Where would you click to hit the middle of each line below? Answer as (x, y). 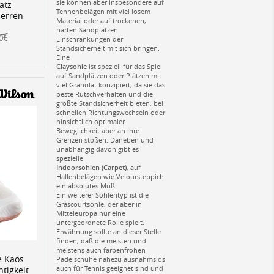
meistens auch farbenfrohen (101, 250)
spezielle (70, 158)
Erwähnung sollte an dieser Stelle (109, 231)
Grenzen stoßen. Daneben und (105, 139)
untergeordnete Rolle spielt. (100, 222)
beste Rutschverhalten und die (105, 94)
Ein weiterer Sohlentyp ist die (102, 194)
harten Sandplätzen (87, 29)
